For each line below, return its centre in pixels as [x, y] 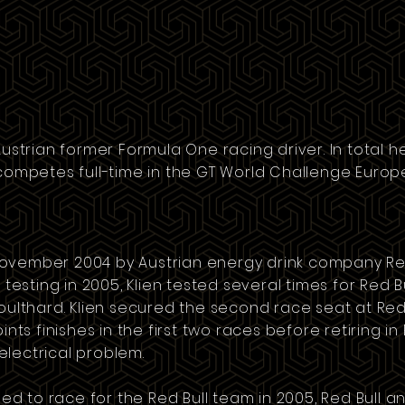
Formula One [169, 150]
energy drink [255, 263]
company [345, 263]
